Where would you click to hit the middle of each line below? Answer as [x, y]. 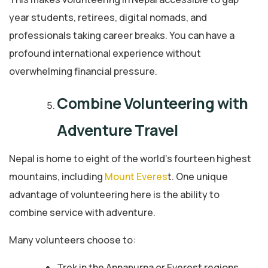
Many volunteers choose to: [72, 240]
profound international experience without [105, 54]
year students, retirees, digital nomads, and [108, 18]
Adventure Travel [117, 130]
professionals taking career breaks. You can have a [122, 36]
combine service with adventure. [82, 213]
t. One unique [198, 177]
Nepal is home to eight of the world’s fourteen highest [130, 159]
